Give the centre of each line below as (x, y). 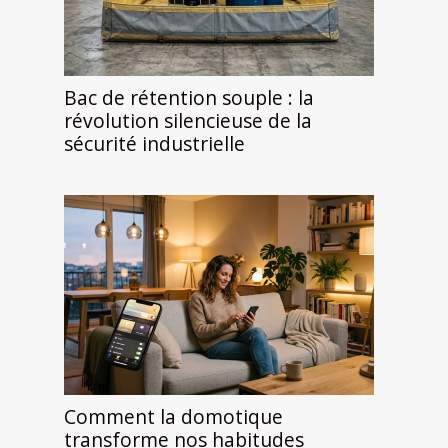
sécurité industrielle (154, 144)
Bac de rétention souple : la (189, 98)
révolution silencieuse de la (188, 121)
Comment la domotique (173, 417)
